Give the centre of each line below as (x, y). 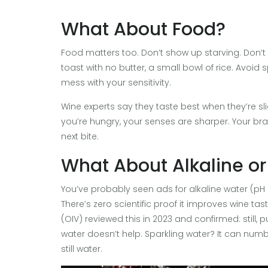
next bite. (80, 136)
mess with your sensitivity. (116, 82)
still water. (82, 249)
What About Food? (143, 29)
